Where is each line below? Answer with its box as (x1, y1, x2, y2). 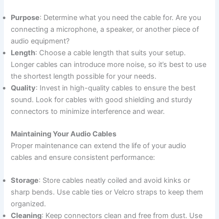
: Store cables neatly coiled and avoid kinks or (39, 176, 191, 185)
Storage (11, 176, 39, 185)
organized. (11, 199, 46, 209)
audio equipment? (11, 37, 70, 46)
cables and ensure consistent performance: (11, 153, 155, 162)
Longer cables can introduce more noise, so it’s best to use (11, 60, 207, 69)
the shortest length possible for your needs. (11, 72, 157, 81)
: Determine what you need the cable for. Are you (40, 13, 201, 22)
